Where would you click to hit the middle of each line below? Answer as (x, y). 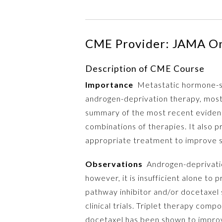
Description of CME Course (145, 68)
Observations (114, 164)
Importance (109, 84)
